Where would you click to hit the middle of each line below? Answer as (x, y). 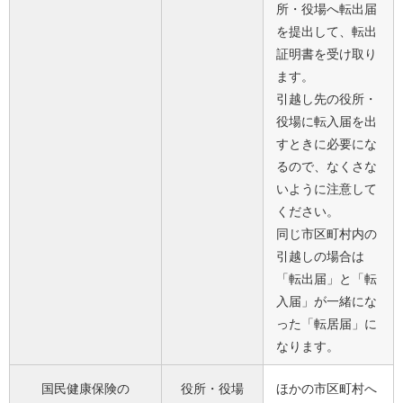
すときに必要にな (327, 144)
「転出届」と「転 (327, 279)
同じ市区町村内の (327, 234)
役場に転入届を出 (327, 122)
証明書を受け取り (327, 54)
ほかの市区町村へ (327, 389)
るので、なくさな (327, 167)
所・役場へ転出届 (327, 9)
